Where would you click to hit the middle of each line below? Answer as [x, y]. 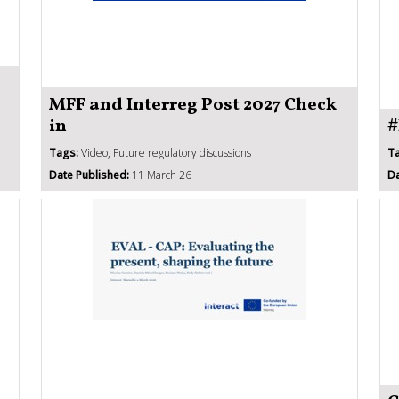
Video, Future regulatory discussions [165, 152]
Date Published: [89, 175]
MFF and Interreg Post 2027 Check [193, 105]
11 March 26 [160, 175]
